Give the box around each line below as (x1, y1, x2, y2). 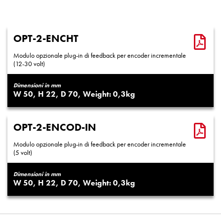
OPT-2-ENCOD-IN (13, 120, 96, 134)
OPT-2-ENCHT (13, 32, 78, 45)
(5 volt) (13, 148, 32, 157)
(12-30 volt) (13, 59, 45, 68)
